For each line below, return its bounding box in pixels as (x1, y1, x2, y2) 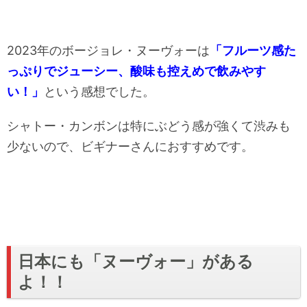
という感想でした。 (44, 84, 155, 99)
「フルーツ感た (210, 42, 296, 58)
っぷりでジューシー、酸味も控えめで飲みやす (7, 63, 266, 78)
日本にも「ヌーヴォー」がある (18, 251, 254, 271)
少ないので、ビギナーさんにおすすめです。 (7, 138, 254, 153)
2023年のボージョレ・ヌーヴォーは (7, 42, 210, 58)
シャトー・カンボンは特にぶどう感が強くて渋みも (7, 118, 291, 133)
